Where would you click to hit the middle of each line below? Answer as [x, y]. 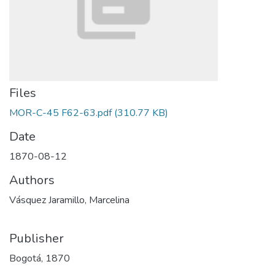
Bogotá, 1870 [40, 258]
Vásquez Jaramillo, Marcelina [69, 200]
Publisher [37, 238]
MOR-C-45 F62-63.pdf [60, 113]
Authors [32, 180]
